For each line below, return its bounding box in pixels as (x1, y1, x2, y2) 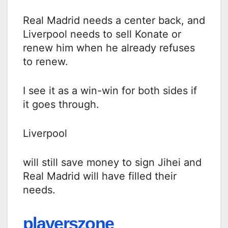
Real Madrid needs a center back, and (23, 14, 205, 26)
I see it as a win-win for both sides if (23, 84, 197, 97)
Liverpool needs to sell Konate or (23, 27, 181, 40)
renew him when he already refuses (23, 41, 195, 54)
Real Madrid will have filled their (23, 169, 177, 182)
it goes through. (23, 98, 99, 110)
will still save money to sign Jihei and (23, 156, 202, 168)
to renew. (23, 55, 68, 68)
